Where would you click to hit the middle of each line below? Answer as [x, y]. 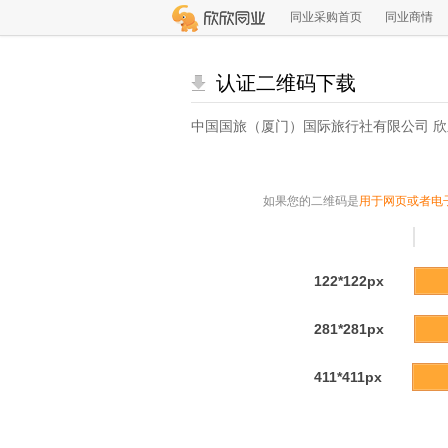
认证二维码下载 [286, 83]
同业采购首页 [326, 17]
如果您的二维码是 [310, 201]
